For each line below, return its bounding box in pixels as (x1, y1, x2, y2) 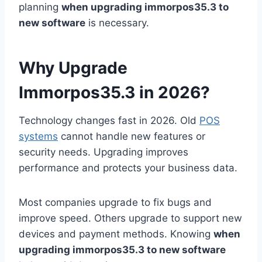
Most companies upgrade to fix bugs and (19, 196, 212, 209)
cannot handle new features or (58, 130, 205, 143)
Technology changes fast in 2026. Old (19, 115, 199, 127)
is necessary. (85, 17, 149, 29)
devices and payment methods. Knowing (19, 228, 213, 240)
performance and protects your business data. (19, 162, 237, 174)
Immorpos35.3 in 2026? (19, 82, 210, 103)
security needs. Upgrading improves (19, 146, 188, 158)
